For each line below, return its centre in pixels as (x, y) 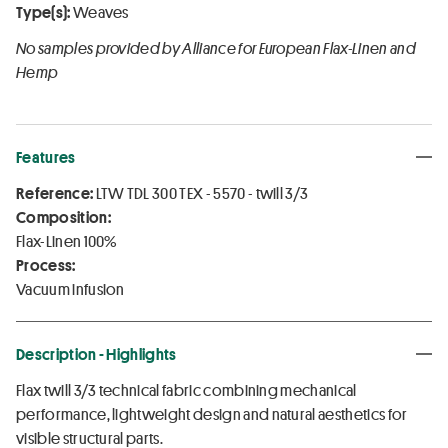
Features (46, 156)
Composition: (63, 216)
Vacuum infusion (70, 288)
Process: (46, 264)
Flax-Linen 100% (66, 240)
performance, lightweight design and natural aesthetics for (212, 413)
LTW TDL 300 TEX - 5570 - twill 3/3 (201, 192)
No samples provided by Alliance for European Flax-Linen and (216, 47)
